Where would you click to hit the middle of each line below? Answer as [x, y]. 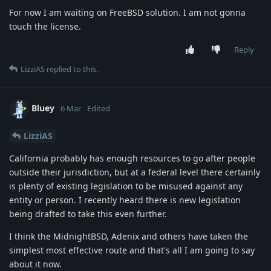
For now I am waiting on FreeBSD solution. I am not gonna [127, 12]
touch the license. [45, 26]
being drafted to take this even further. [88, 214]
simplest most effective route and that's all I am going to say [132, 250]
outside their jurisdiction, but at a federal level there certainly [135, 172]
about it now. [35, 264]
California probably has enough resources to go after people [132, 158]
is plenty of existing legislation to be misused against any [126, 186]
